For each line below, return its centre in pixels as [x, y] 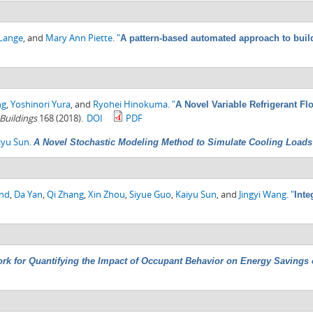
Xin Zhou [107, 195]
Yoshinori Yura [41, 104]
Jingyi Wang [263, 195]
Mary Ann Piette [79, 38]
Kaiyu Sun [196, 195]
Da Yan [28, 195]
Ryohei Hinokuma [130, 104]
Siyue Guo [150, 195]
